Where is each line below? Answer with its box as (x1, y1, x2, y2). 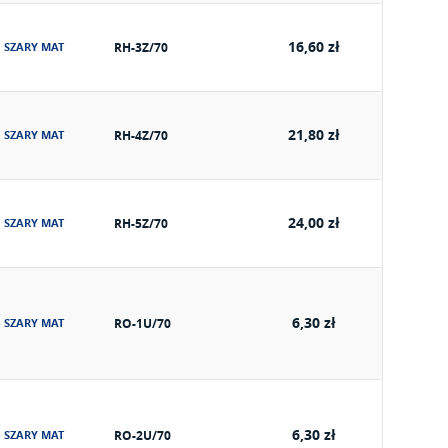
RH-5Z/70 (114, 215, 168, 232)
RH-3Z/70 (114, 39, 168, 56)
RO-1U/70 (114, 315, 171, 332)
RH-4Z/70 (114, 127, 168, 144)
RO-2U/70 (114, 427, 171, 444)
